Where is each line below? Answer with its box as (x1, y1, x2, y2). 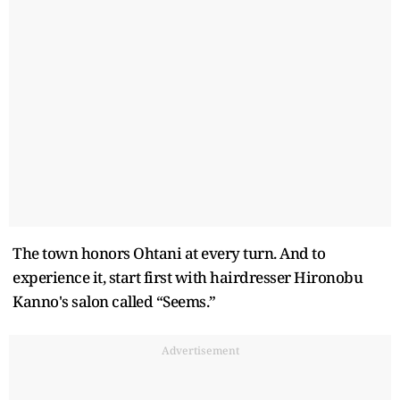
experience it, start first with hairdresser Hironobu (12, 266, 362, 287)
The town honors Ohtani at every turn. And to (12, 242, 325, 263)
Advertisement (161, 342, 239, 358)
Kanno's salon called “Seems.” (12, 290, 216, 312)
